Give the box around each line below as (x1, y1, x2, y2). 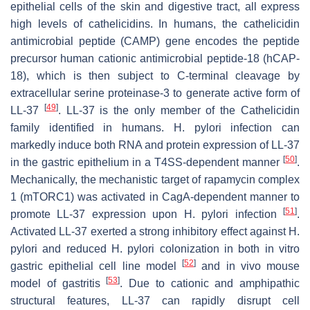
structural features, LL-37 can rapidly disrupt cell (10, 294, 300, 307)
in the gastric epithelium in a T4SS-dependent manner (10, 156, 283, 168)
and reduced (37, 242, 111, 255)
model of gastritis (10, 277, 107, 289)
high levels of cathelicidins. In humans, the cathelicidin (10, 17, 300, 30)
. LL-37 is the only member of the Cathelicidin (57, 104, 300, 116)
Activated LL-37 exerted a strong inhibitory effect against (10, 225, 289, 237)
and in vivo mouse (196, 259, 300, 272)
